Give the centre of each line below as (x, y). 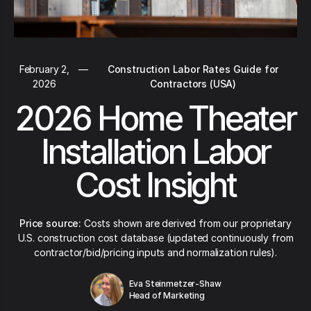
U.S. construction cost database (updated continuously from (155, 238)
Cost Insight (155, 185)
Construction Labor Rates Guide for (193, 69)
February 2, (44, 69)
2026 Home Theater (155, 118)
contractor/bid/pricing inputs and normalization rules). (155, 252)
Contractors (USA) (193, 84)
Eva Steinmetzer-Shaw (175, 284)
